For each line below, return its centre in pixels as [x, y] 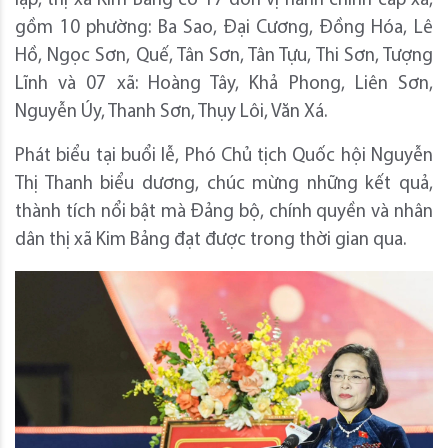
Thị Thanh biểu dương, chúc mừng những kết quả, [224, 185]
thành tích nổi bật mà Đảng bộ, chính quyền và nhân [224, 213]
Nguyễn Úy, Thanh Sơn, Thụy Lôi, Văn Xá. [171, 113]
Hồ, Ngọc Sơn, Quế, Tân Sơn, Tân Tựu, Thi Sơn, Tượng [224, 57]
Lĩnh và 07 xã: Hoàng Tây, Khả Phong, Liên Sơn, [224, 85]
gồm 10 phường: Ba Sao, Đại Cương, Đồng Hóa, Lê [224, 29]
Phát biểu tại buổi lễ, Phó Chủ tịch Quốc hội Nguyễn [224, 157]
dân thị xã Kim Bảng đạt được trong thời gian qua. [210, 241]
